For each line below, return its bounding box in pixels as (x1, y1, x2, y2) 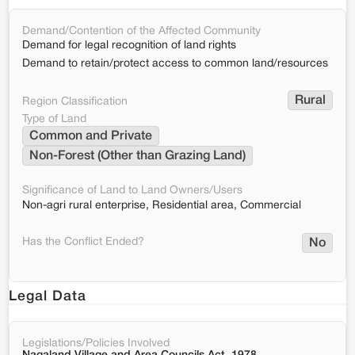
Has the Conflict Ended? (22, 237, 144, 247)
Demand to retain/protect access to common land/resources (22, 59, 328, 69)
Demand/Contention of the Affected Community (22, 26, 261, 36)
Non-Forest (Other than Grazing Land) (29, 151, 246, 162)
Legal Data (9, 290, 86, 303)
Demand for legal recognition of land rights (22, 40, 236, 51)
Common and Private (29, 131, 152, 142)
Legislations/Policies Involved (22, 338, 170, 349)
